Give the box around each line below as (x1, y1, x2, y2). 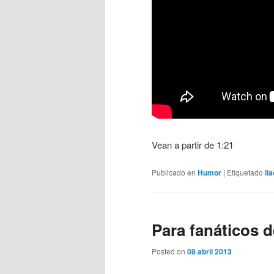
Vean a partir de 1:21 (152, 138, 234, 151)
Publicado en (152, 166, 196, 177)
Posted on (152, 246, 187, 257)
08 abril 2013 (187, 246, 232, 257)
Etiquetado (227, 166, 263, 177)
